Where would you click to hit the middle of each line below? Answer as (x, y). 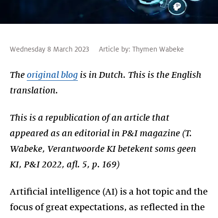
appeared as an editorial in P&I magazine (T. (101, 133)
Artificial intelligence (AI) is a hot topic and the (109, 191)
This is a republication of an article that (90, 118)
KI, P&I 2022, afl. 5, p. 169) (65, 164)
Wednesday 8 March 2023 (49, 49)
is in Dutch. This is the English (140, 75)
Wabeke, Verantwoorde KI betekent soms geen (103, 149)
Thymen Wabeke (158, 49)
